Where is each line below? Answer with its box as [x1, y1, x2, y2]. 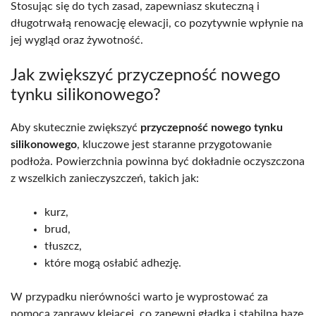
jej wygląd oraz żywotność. [11, 35, 143, 47]
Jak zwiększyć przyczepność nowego [11, 67, 281, 85]
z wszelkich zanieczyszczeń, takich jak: [11, 173, 199, 185]
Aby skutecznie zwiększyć [11, 122, 140, 134]
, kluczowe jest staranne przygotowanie [77, 139, 272, 151]
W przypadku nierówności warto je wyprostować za [11, 291, 268, 303]
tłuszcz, [44, 241, 82, 253]
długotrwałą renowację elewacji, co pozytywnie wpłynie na [11, 18, 303, 30]
